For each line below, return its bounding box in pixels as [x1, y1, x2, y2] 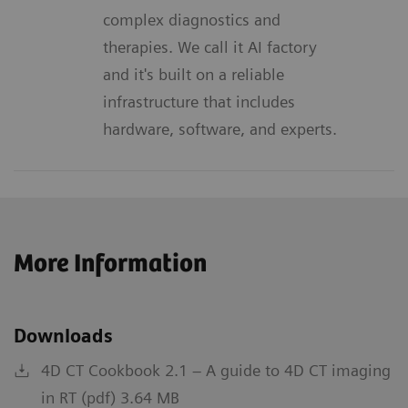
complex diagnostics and [103, 9, 280, 29]
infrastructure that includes [103, 91, 295, 111]
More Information [14, 249, 207, 279]
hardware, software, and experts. [103, 118, 337, 138]
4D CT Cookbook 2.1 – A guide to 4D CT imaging [41, 360, 391, 380]
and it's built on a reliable [103, 64, 284, 84]
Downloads [14, 324, 113, 347]
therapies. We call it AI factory [103, 36, 317, 56]
